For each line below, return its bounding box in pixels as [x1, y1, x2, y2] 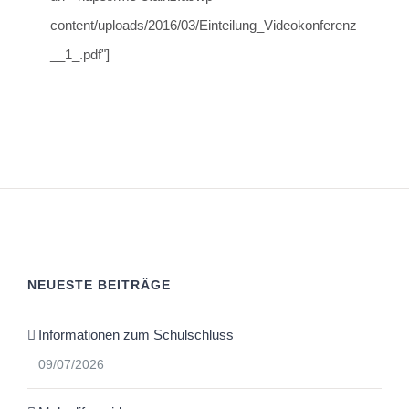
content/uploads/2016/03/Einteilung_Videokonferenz [50, 17, 357, 34]
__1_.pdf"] [50, 47, 110, 63]
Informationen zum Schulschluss [38, 327, 234, 343]
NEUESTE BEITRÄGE [27, 278, 171, 293]
